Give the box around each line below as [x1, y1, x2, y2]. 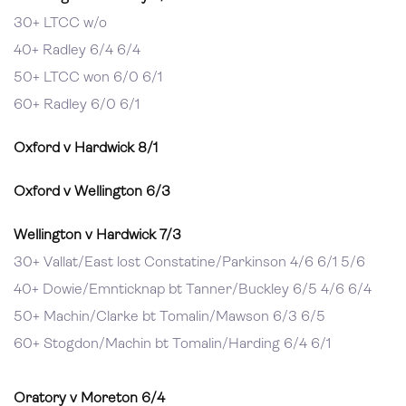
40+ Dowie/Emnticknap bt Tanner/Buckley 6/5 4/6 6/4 [14, 283, 372, 297]
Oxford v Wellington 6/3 [14, 185, 170, 199]
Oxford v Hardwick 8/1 [14, 141, 158, 156]
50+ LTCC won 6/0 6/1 [14, 71, 162, 85]
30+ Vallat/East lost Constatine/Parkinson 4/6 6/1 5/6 [14, 256, 365, 270]
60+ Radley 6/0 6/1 [14, 98, 140, 112]
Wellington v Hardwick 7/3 [14, 228, 181, 243]
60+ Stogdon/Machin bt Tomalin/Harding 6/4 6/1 [14, 337, 331, 352]
